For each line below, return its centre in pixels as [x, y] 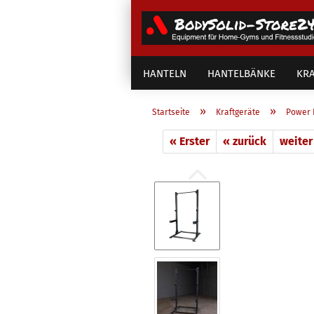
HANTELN [165, 74]
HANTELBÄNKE [241, 74]
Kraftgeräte [238, 112]
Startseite [171, 112]
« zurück [245, 141]
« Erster [190, 141]
